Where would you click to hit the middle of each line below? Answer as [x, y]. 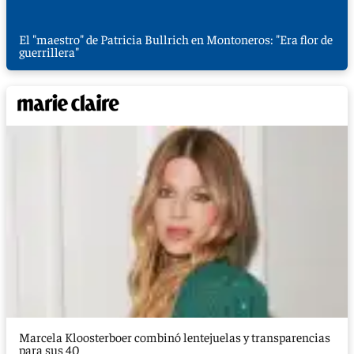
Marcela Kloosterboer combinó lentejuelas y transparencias [175, 336]
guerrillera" [49, 51]
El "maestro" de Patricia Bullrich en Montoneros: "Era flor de [176, 38]
